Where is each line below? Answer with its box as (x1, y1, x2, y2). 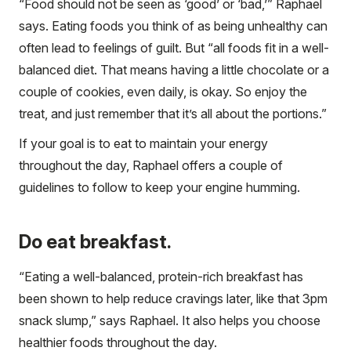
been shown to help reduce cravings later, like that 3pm (19, 290, 327, 306)
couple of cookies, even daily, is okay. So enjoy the (19, 83, 307, 100)
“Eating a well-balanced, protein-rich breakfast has (19, 268, 303, 284)
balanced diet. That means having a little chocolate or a (19, 61, 329, 78)
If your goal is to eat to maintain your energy (19, 135, 268, 151)
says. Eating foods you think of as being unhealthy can (19, 17, 327, 34)
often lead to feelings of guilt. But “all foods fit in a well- (19, 39, 329, 56)
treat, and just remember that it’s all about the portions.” (19, 105, 327, 121)
